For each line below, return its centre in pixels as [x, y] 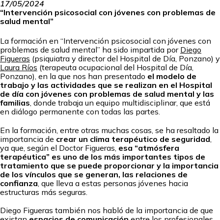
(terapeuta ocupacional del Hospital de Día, [115, 68]
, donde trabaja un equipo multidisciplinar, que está [120, 103]
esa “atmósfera [149, 148]
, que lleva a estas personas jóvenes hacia [113, 183]
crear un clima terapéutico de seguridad [133, 139]
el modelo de [172, 76]
